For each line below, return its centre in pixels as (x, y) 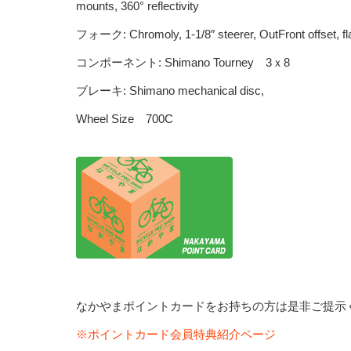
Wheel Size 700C (125, 119)
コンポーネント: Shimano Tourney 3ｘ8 (183, 62)
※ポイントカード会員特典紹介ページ (176, 334)
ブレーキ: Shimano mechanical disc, (170, 90)
